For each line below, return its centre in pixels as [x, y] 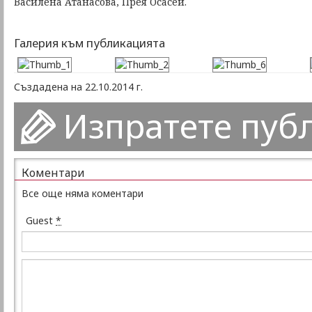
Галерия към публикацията [89, 43]
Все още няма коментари [83, 194]
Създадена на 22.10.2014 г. [78, 87]
